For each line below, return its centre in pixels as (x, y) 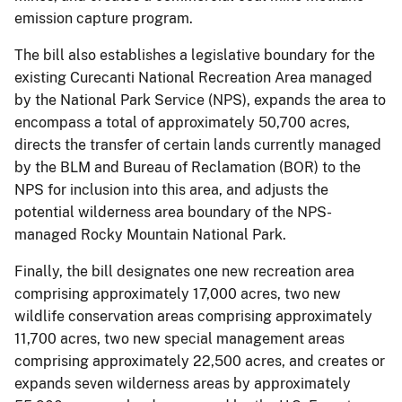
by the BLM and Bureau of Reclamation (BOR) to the (188, 167)
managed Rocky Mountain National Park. (150, 234)
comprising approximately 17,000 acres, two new (178, 293)
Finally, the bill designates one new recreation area (184, 271)
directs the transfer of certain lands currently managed (198, 144)
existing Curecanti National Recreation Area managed (193, 77)
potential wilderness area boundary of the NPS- (173, 212)
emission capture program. (104, 18)
